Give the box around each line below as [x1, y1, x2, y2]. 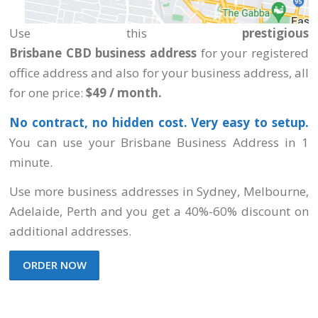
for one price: [9, 84, 87, 102]
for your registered [197, 45, 309, 62]
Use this [9, 25, 242, 42]
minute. [9, 153, 53, 170]
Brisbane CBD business [9, 45, 146, 62]
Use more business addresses [9, 182, 182, 199]
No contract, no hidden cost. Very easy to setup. [9, 114, 309, 131]
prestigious [241, 25, 309, 42]
